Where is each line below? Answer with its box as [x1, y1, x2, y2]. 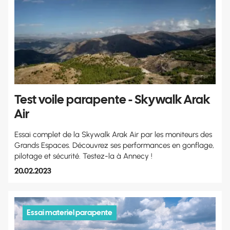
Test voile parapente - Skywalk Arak [14, 91, 210, 107]
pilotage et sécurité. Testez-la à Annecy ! [14, 151, 152, 161]
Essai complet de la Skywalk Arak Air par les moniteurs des [14, 129, 212, 139]
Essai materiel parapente [27, 207, 112, 218]
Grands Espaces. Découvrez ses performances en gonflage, [14, 140, 214, 150]
